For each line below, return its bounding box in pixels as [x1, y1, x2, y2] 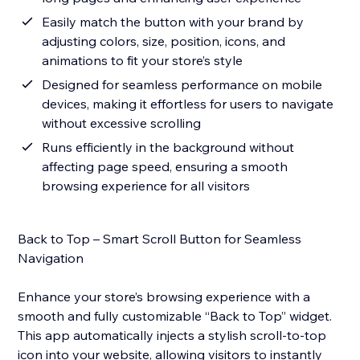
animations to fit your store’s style [42, 52, 243, 69]
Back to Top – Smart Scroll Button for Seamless [18, 231, 302, 247]
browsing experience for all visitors [42, 178, 251, 194]
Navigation [18, 250, 84, 267]
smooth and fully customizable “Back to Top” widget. [18, 308, 333, 325]
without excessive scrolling [42, 115, 202, 132]
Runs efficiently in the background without [42, 139, 295, 156]
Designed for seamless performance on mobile [42, 76, 323, 93]
